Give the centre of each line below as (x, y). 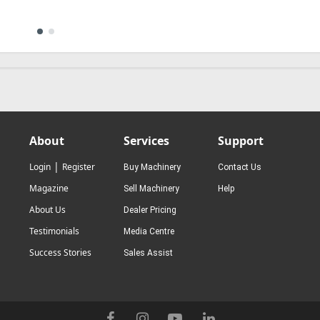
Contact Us (239, 167)
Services (147, 141)
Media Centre (149, 231)
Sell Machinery (152, 189)
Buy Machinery (152, 167)
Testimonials (55, 231)
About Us (48, 210)
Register (79, 167)
